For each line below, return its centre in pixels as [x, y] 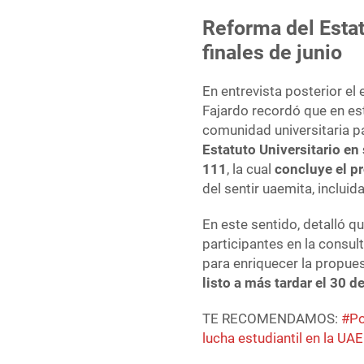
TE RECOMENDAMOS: [272, 319]
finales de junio [273, 53]
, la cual [251, 169]
